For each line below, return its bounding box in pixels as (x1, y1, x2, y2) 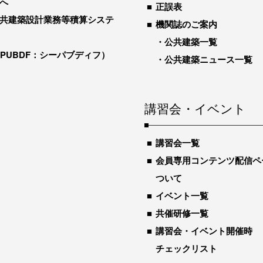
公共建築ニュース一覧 (164, 53, 252, 66)
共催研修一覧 (156, 207, 208, 220)
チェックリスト (156, 242, 217, 255)
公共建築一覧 (164, 35, 217, 48)
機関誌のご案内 (156, 18, 217, 31)
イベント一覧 (156, 189, 208, 202)
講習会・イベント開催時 (156, 224, 252, 237)
